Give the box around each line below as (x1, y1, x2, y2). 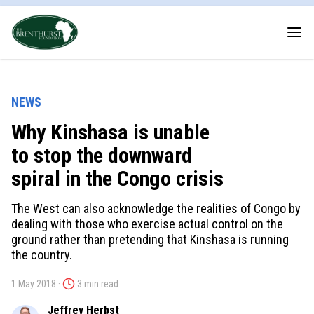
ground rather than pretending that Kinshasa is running (11, 232, 289, 247)
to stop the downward (11, 143, 192, 168)
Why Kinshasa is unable (11, 120, 210, 145)
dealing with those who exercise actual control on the (11, 217, 283, 232)
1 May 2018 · (11, 278, 62, 290)
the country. (11, 247, 72, 263)
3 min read (75, 278, 118, 290)
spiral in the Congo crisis (11, 166, 224, 191)
